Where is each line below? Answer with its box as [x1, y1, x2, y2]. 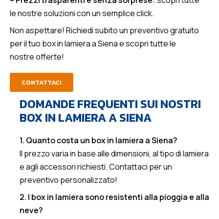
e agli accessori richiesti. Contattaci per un [20, 161, 172, 172]
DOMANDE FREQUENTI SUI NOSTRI [20, 95, 201, 112]
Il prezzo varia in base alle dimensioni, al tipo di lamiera [20, 148, 209, 159]
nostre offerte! [10, 51, 64, 62]
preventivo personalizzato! [20, 175, 117, 185]
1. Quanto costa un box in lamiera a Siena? [20, 135, 177, 146]
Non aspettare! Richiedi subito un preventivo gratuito [10, 25, 199, 36]
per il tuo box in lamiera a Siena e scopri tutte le [10, 38, 176, 49]
